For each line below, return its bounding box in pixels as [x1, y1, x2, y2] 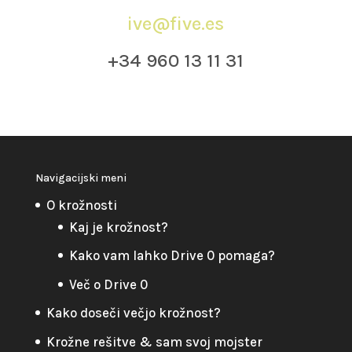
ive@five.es [127, 12, 225, 35]
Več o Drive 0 [68, 276, 148, 292]
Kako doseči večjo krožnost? [46, 305, 221, 321]
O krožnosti [46, 196, 117, 213]
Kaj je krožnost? [68, 218, 168, 235]
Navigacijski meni [35, 170, 126, 185]
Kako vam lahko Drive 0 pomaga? [68, 247, 275, 264]
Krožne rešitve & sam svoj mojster [46, 333, 262, 350]
